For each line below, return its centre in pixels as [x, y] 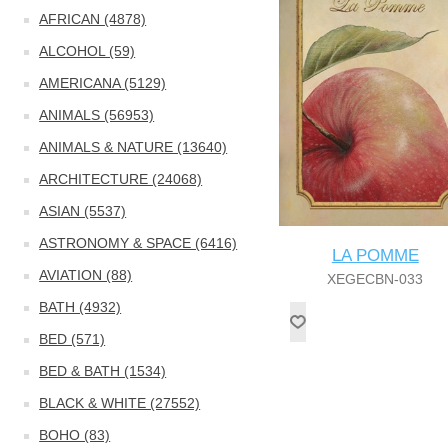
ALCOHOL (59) [87, 51]
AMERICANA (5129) [103, 83]
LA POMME [375, 255]
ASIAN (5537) [83, 211]
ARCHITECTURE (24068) [121, 179]
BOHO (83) [75, 435]
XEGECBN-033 [375, 278]
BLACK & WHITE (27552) [120, 403]
